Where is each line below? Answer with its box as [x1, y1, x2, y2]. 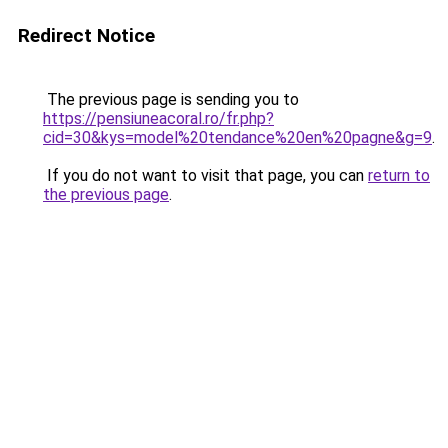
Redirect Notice [18, 24, 155, 47]
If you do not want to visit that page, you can [43, 166, 368, 185]
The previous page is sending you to [43, 90, 299, 109]
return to [368, 166, 430, 185]
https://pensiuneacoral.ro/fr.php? [43, 109, 274, 128]
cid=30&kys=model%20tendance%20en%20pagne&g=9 [43, 128, 432, 147]
